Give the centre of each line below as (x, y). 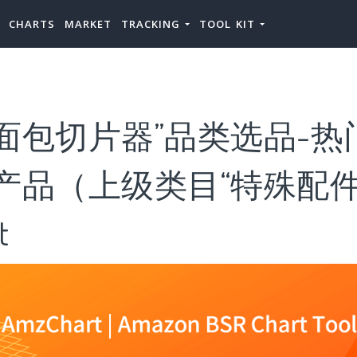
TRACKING (153, 24)
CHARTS (32, 24)
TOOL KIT (229, 24)
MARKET (88, 24)
